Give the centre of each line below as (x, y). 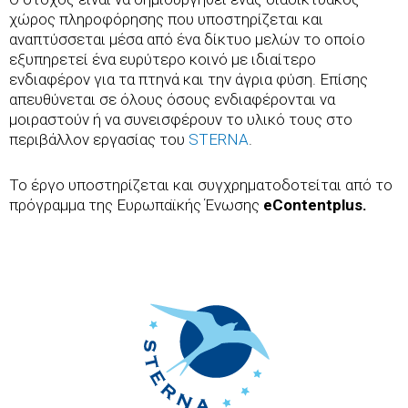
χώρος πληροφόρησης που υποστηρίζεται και (166, 20)
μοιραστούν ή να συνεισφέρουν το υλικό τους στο (181, 120)
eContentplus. (315, 204)
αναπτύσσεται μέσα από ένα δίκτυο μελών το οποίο (187, 40)
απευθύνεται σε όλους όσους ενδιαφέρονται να (172, 100)
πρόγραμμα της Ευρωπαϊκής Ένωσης (136, 204)
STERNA (219, 140)
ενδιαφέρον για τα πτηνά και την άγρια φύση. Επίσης (189, 80)
